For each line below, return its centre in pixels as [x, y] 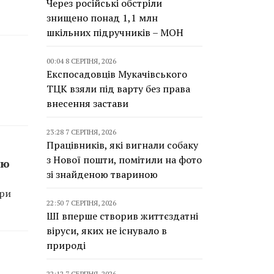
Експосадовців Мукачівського [117, 74]
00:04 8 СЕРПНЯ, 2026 [81, 61]
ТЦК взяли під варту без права [118, 89]
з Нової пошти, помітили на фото [124, 160]
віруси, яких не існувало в [107, 231]
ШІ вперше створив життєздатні [122, 216]
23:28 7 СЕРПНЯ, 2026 [81, 132]
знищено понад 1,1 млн [102, 18]
